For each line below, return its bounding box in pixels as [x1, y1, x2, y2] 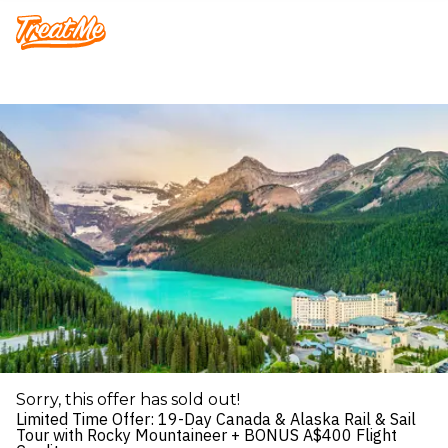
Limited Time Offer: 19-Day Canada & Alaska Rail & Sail [16, 408, 416, 429]
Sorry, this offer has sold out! [16, 389, 240, 409]
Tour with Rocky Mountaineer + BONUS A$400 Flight [16, 424, 397, 445]
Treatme [24, 28, 86, 49]
